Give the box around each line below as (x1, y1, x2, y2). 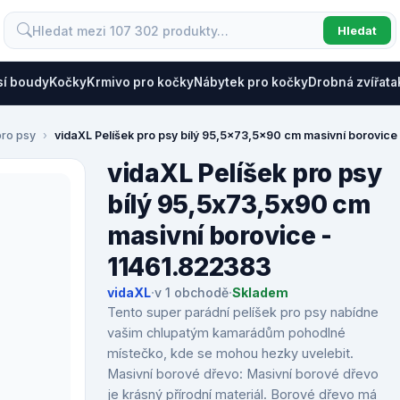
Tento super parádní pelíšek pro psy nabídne (107, 304, 379, 320)
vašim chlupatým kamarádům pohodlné (107, 325, 346, 340)
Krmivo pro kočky (87, 75, 194, 89)
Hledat (337, 23, 377, 37)
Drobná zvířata (308, 75, 397, 89)
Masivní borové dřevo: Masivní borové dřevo (107, 366, 379, 381)
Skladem (232, 285, 288, 300)
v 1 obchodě (154, 285, 229, 300)
